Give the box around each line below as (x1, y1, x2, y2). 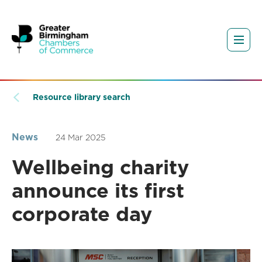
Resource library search (33, 92, 130, 102)
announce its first (12, 178, 184, 203)
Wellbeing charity (12, 155, 189, 180)
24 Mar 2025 (56, 133, 105, 143)
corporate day (12, 202, 152, 226)
